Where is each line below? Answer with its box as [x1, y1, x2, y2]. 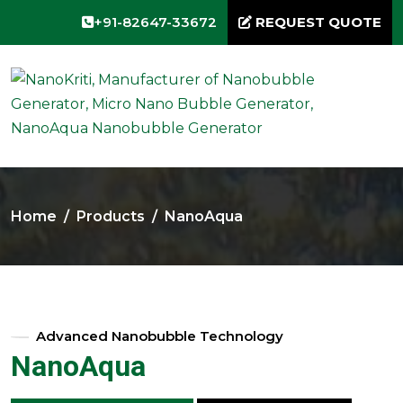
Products [76, 208, 145, 225]
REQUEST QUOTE [252, 13, 381, 31]
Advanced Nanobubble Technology [36, 327, 283, 345]
